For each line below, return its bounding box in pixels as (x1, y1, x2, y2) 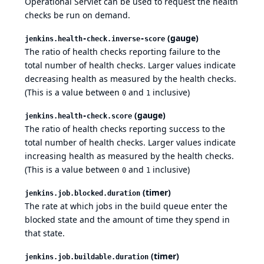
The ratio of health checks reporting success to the (25, 123, 225, 135)
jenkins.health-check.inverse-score (25, 35, 165, 44)
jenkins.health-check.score (25, 112, 132, 121)
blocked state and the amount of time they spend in (25, 214, 230, 226)
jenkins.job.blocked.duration (25, 189, 140, 198)
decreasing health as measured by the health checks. (25, 73, 236, 85)
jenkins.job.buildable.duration (25, 253, 148, 262)
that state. (25, 227, 65, 239)
